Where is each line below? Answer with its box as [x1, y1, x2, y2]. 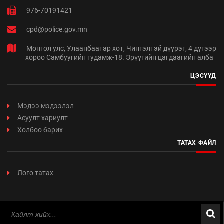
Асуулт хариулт [17, 114, 68, 122]
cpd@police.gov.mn [26, 25, 87, 34]
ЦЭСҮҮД [190, 72, 216, 80]
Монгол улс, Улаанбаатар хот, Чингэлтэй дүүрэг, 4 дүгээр [26, 44, 216, 53]
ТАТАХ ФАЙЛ [177, 139, 216, 147]
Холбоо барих [17, 126, 63, 134]
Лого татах [17, 169, 53, 177]
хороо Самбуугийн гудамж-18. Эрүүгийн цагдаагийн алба [25, 53, 213, 62]
